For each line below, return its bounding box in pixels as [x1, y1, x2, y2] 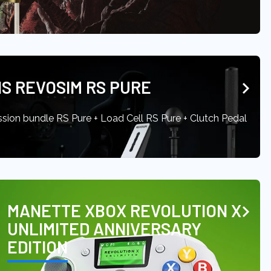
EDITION [7, 237, 68, 258]
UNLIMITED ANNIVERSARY [7, 218, 201, 240]
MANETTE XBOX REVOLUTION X [7, 200, 241, 221]
